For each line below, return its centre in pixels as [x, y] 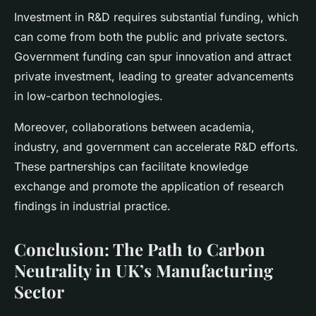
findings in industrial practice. [92, 206]
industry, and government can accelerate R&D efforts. [156, 147]
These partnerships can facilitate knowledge [131, 167]
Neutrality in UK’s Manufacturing [144, 271]
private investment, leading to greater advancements [154, 77]
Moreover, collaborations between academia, [134, 127]
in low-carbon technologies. [89, 96]
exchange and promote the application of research [149, 187]
